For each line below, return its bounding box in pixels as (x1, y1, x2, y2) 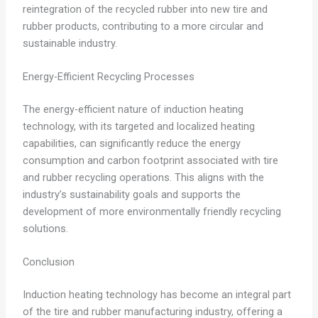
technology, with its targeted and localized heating (22, 119, 255, 133)
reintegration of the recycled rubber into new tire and (22, 2, 268, 16)
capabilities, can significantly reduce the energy (22, 136, 241, 150)
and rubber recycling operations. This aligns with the (22, 170, 264, 184)
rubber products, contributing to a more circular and (22, 19, 263, 33)
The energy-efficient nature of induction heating (22, 102, 243, 116)
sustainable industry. (22, 36, 117, 50)
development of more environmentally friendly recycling (22, 204, 281, 218)
